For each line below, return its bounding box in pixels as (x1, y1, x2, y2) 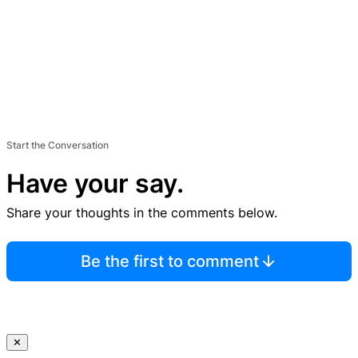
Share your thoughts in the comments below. (6, 205, 277, 221)
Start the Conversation (6, 139, 109, 152)
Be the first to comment (80, 252, 259, 272)
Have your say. (6, 168, 184, 200)
